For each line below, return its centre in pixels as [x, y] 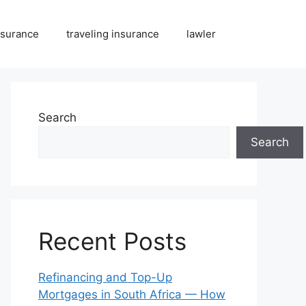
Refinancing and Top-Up [105, 277]
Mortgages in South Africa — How [132, 294]
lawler [201, 34]
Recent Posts [112, 241]
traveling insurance [113, 34]
